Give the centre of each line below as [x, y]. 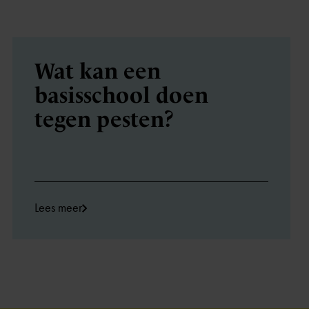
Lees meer [58, 208]
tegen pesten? [104, 119]
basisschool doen [121, 95]
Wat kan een [97, 71]
